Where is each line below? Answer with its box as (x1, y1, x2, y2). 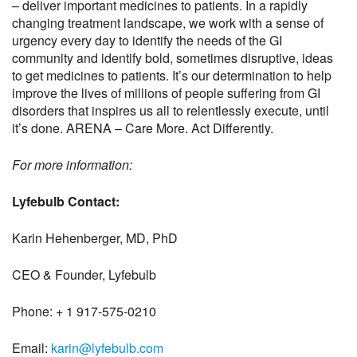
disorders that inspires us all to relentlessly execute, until (12, 101, 329, 120)
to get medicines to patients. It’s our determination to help (12, 66, 331, 84)
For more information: (12, 155, 132, 174)
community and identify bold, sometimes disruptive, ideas (12, 49, 333, 67)
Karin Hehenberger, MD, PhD (12, 229, 178, 247)
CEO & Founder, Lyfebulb (12, 265, 156, 284)
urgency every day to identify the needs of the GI (12, 31, 282, 49)
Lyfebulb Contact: (12, 192, 120, 210)
